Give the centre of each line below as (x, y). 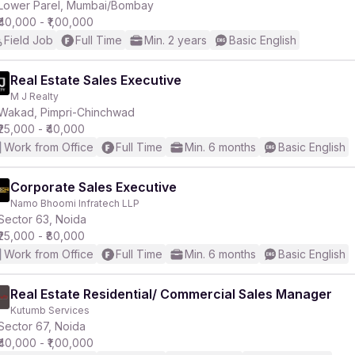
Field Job (29, 40)
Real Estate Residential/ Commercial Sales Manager (171, 294)
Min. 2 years (176, 40)
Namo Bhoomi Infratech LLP (75, 203)
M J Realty (34, 96)
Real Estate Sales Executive (96, 80)
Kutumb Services (50, 310)
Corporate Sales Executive (94, 187)
